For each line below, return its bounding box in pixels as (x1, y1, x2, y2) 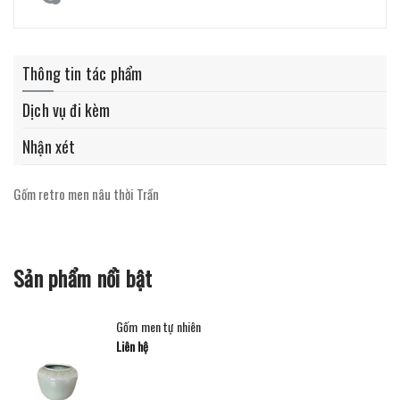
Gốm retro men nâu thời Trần (13, 184, 159, 204)
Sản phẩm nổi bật (13, 262, 153, 295)
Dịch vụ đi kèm (22, 98, 111, 122)
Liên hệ (116, 337, 148, 356)
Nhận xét (22, 135, 76, 159)
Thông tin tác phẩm (22, 62, 143, 86)
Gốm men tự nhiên (116, 317, 202, 337)
